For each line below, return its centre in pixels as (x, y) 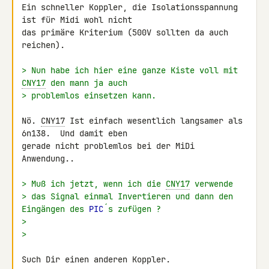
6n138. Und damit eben (77, 133)
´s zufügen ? (132, 209)
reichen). (43, 45)
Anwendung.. (48, 159)
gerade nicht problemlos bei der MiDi (108, 146)
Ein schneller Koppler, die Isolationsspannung (130, 7)
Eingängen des (55, 209)
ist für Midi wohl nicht (79, 20)
